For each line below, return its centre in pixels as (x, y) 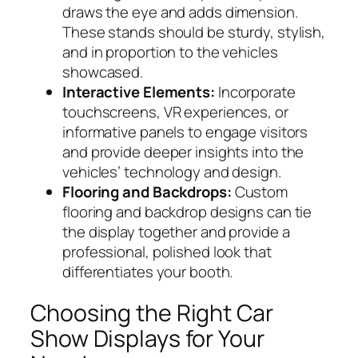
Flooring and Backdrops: (147, 191)
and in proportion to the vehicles (170, 52)
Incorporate (255, 91)
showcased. (103, 72)
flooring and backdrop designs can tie (187, 211)
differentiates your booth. (148, 271)
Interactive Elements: (139, 91)
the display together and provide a (176, 231)
